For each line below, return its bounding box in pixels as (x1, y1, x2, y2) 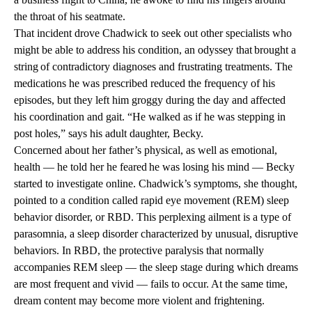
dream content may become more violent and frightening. (14, 295, 265, 307)
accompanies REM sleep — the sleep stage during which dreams (14, 261, 298, 274)
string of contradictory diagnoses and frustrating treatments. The (14, 61, 292, 73)
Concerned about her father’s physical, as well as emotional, (14, 144, 277, 157)
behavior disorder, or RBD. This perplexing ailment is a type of (14, 211, 291, 224)
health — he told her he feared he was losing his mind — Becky (14, 161, 295, 173)
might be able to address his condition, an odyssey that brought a (14, 44, 296, 56)
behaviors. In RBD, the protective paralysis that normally (14, 244, 264, 257)
